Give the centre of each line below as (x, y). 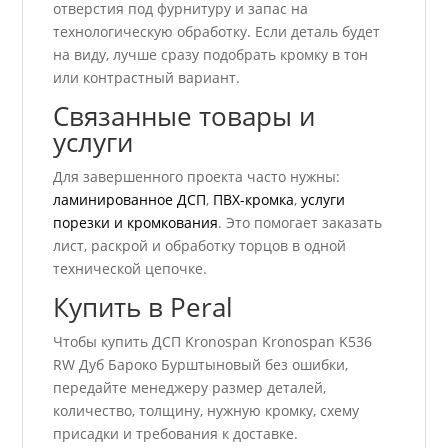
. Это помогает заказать (300, 222)
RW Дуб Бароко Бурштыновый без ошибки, (201, 364)
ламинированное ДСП (130, 199)
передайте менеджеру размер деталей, (190, 387)
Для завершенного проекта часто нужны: (197, 176)
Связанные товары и (184, 115)
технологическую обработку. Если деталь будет (217, 31)
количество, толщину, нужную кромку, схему (206, 410)
